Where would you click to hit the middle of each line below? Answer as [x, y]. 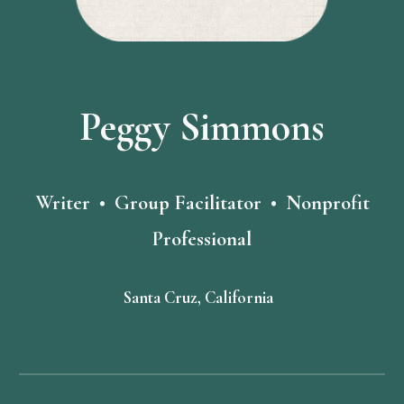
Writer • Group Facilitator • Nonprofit [202, 203]
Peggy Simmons [202, 128]
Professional [202, 239]
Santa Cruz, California [202, 298]
